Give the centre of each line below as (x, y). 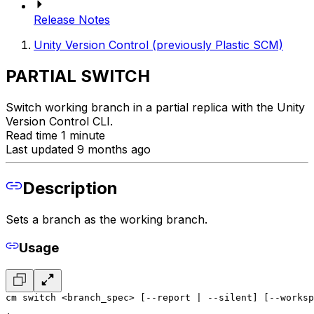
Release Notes (72, 20)
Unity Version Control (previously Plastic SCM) (158, 45)
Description (70, 188)
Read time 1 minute (55, 135)
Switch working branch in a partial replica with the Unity (155, 107)
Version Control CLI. (59, 121)
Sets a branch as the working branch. (107, 219)
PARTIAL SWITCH (78, 76)
